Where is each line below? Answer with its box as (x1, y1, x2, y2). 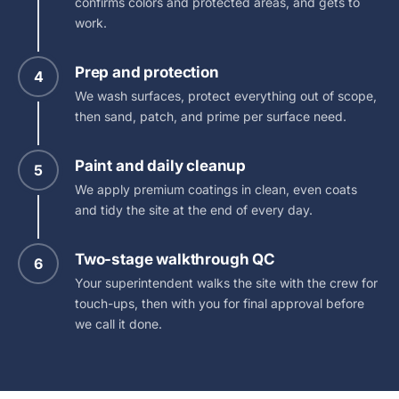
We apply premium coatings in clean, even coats (75, 182, 357, 198)
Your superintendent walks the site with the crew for (75, 275, 378, 291)
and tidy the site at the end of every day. (75, 202, 313, 218)
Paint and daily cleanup (75, 157, 247, 175)
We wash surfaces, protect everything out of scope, (75, 88, 377, 104)
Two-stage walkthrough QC (75, 250, 275, 269)
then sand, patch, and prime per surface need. (75, 109, 346, 125)
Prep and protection (75, 63, 219, 82)
